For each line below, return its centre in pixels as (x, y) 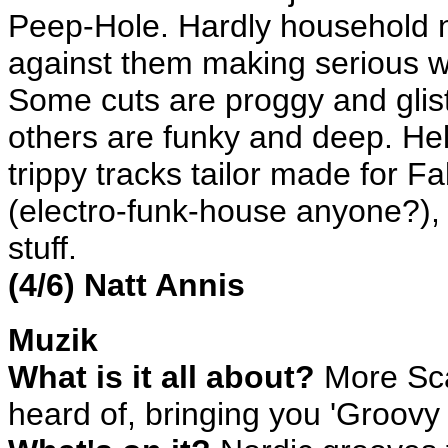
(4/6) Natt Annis (126, 285)
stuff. (42, 248)
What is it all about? (161, 377)
